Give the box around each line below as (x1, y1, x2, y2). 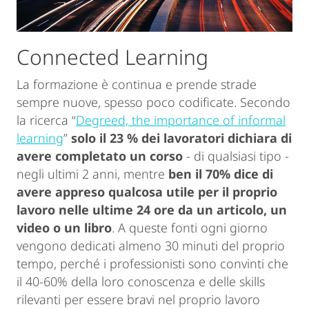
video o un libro (17, 219, 112, 237)
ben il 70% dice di (168, 166, 273, 183)
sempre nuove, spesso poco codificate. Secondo (17, 94, 290, 111)
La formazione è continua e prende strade (17, 76, 257, 93)
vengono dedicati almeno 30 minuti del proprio (17, 237, 285, 255)
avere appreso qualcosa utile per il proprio (17, 183, 277, 201)
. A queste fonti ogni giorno (112, 219, 268, 237)
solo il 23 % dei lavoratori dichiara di (71, 130, 292, 147)
